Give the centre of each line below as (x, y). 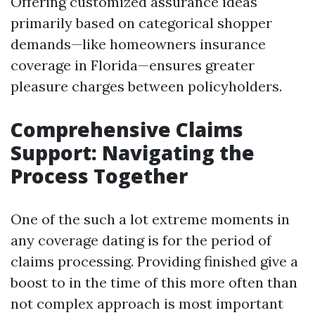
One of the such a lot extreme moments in (150, 219)
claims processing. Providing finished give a (154, 261)
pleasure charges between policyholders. (146, 86)
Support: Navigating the (133, 153)
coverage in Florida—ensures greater (133, 65)
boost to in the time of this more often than (154, 282)
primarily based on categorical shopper (141, 23)
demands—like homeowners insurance (138, 44)
